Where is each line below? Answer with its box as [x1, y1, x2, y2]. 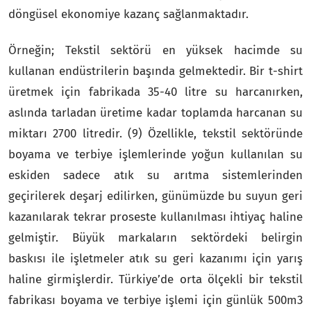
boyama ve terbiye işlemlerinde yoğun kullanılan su [8, 146, 303, 162]
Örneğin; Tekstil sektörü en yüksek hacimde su [8, 42, 303, 58]
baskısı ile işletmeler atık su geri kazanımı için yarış [8, 251, 303, 266]
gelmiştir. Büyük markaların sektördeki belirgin [8, 230, 303, 245]
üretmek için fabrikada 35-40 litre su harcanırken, [8, 84, 303, 99]
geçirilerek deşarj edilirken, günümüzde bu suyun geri [8, 188, 303, 203]
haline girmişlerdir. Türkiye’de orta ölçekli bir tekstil [8, 271, 303, 287]
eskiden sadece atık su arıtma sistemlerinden [8, 167, 303, 183]
